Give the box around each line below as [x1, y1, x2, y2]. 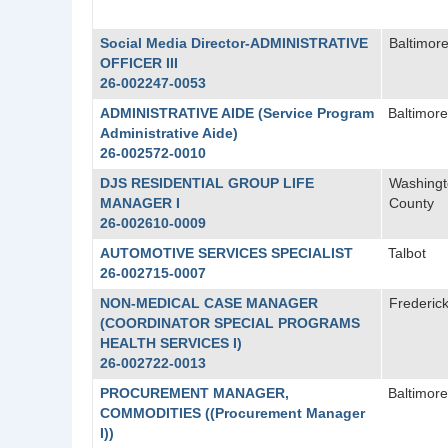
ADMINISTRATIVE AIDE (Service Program [99, 105, 374, 121]
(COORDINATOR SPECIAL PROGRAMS [99, 315, 360, 331]
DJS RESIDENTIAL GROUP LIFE [99, 175, 314, 191]
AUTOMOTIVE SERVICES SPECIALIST [99, 245, 353, 261]
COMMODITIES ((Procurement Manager [99, 405, 365, 421]
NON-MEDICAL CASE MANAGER [99, 295, 318, 311]
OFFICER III [99, 55, 178, 71]
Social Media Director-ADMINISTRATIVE [99, 35, 368, 51]
